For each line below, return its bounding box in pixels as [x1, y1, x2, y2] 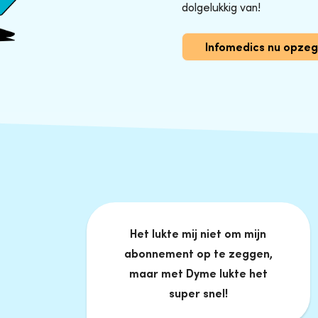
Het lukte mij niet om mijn [130, 226, 267, 241]
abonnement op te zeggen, [124, 246, 273, 261]
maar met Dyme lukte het [128, 265, 268, 280]
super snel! [168, 285, 228, 300]
